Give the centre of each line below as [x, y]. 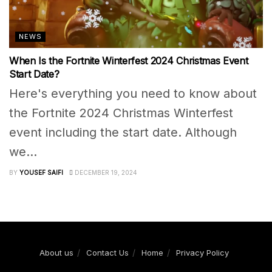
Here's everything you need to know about [133, 94]
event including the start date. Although [123, 133]
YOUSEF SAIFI [41, 173]
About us [56, 253]
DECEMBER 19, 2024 [105, 173]
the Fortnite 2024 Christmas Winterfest [121, 113]
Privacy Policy [202, 253]
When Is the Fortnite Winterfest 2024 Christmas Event [129, 61]
